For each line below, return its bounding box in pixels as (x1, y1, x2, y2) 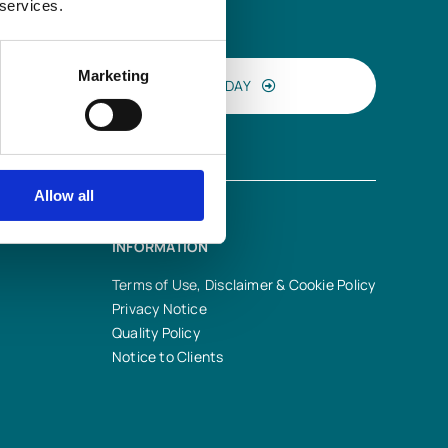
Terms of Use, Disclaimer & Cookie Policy (111, 274, 376, 294)
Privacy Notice (111, 298, 207, 318)
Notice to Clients (111, 346, 224, 366)
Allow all (33, 186, 94, 204)
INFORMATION (111, 236, 209, 256)
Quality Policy (111, 322, 200, 342)
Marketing (78, 66, 149, 84)
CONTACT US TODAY (107, 75, 252, 95)
